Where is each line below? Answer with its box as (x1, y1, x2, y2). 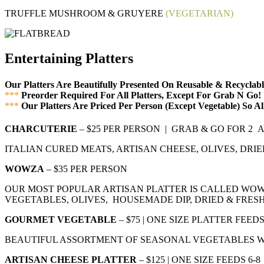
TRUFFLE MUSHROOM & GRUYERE (5, 8, 163, 19)
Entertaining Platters (5, 51, 133, 67)
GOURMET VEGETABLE (5, 214, 117, 225)
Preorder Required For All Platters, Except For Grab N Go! (19, 90, 261, 100)
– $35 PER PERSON (44, 163, 127, 174)
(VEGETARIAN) (163, 8, 233, 19)
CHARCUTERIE (5, 123, 77, 134)
